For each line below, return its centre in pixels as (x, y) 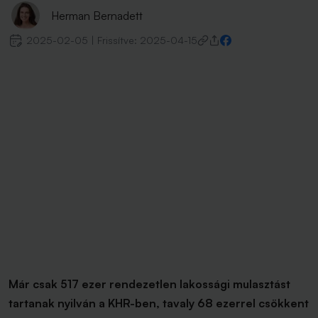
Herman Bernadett (97, 16)
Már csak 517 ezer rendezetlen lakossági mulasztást (149, 284)
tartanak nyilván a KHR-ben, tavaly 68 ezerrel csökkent (159, 303)
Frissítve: (119, 40)
